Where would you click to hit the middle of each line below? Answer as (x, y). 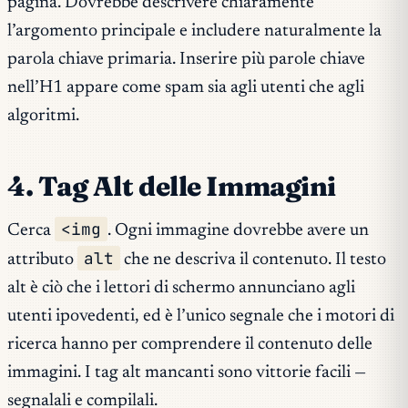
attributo (42, 260)
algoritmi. (43, 117)
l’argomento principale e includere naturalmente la (194, 32)
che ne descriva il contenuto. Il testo (254, 260)
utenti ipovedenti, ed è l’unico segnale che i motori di (201, 316)
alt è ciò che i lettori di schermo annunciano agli (181, 288)
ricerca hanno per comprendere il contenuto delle (190, 344)
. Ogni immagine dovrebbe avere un (239, 230)
